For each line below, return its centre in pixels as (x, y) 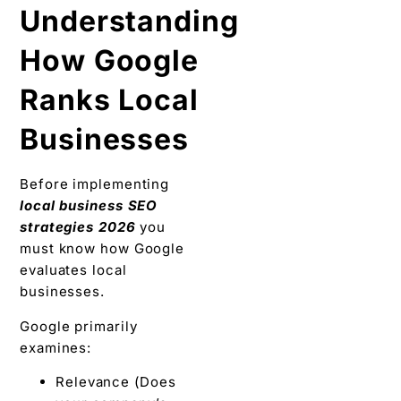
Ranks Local (109, 100)
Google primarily (79, 326)
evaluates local (73, 270)
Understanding (129, 21)
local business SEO (89, 206)
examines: (56, 347)
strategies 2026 (78, 227)
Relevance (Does (116, 381)
